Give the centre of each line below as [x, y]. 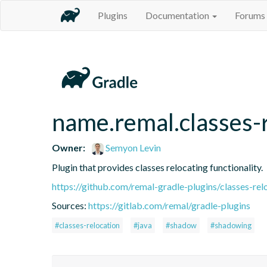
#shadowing [231, 225]
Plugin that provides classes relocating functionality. [157, 167]
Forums [250, 15]
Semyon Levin [133, 147]
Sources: [70, 205]
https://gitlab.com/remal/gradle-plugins [169, 205]
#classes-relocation [87, 225]
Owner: [69, 147]
